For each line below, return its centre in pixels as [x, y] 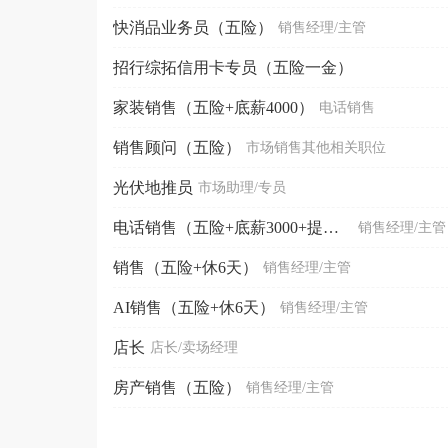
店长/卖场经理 [194, 347]
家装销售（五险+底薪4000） [213, 107]
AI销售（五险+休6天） [194, 307]
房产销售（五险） [177, 387]
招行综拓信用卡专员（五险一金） [233, 67]
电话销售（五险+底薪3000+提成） [331, 227]
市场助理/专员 [242, 187]
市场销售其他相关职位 [316, 147]
